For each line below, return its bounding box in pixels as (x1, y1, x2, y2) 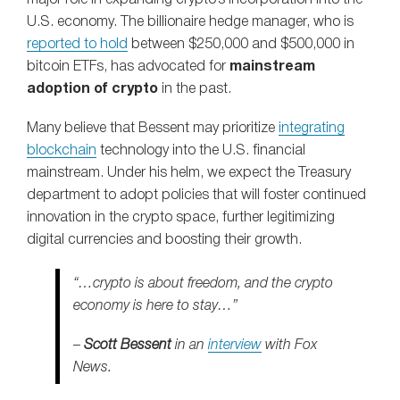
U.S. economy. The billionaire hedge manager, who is (27, 15, 354, 29)
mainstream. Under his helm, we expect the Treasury (27, 167, 351, 179)
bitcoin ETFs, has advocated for (27, 60, 229, 73)
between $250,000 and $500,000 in (128, 37, 354, 51)
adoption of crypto (27, 82, 158, 96)
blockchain (27, 145, 96, 157)
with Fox (262, 339, 317, 353)
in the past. (158, 82, 231, 96)
